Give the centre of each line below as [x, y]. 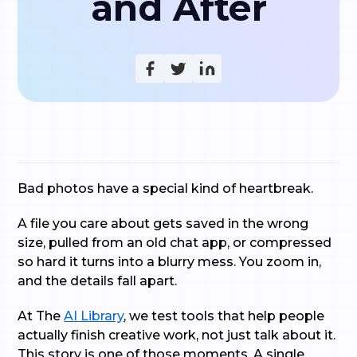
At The [41, 316]
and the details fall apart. [98, 281]
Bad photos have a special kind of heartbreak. [166, 188]
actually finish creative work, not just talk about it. [177, 335]
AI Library [94, 316]
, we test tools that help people [224, 316]
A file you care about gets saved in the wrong [163, 224]
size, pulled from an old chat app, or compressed [175, 243]
